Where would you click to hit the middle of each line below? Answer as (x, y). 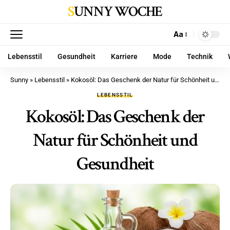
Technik (200, 56)
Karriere (124, 56)
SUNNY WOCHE (118, 12)
